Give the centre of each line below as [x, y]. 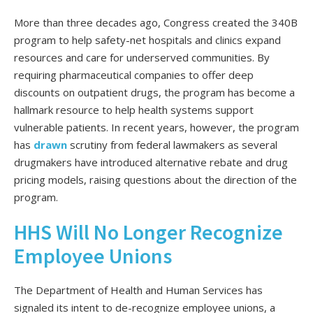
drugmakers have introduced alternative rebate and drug [151, 162]
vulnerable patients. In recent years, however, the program [156, 127]
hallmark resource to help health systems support [134, 109]
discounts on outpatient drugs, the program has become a [154, 92]
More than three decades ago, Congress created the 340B [156, 22]
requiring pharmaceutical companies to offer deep [134, 74]
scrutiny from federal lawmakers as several [174, 144]
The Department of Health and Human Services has [138, 290]
